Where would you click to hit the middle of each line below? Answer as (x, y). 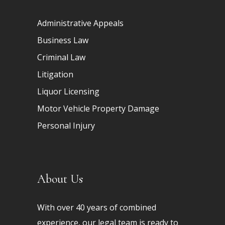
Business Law (63, 40)
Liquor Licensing (68, 91)
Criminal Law (61, 57)
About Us (60, 179)
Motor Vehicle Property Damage (98, 108)
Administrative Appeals (80, 23)
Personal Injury (66, 125)
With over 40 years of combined (97, 207)
